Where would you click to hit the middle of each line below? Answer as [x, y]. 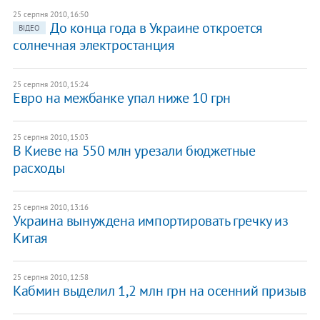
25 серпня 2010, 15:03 [50, 137]
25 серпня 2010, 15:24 [50, 84]
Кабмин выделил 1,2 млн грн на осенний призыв [159, 290]
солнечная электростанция [94, 45]
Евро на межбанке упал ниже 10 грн [121, 97]
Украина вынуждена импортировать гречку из [150, 220]
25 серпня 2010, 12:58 [50, 277]
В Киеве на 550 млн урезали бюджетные [134, 150]
